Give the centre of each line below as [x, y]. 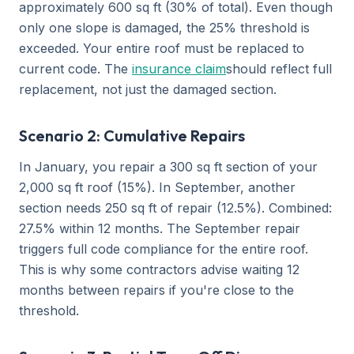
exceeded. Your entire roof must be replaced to [162, 48]
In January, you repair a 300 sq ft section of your [168, 167]
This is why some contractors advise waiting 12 [159, 269]
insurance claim [179, 69]
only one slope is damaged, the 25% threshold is [164, 28]
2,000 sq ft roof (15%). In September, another [157, 187]
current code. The [75, 69]
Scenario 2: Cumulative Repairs [132, 136]
